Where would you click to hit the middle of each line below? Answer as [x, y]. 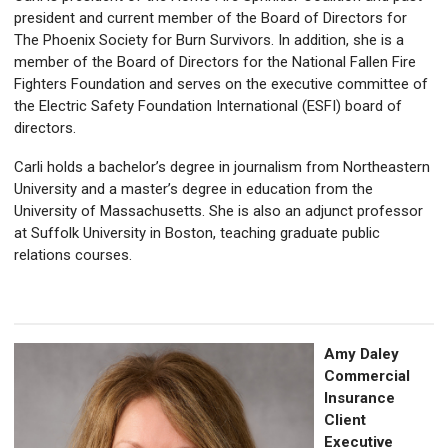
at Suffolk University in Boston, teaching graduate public [197, 233]
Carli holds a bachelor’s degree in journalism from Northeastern [222, 167]
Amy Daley [361, 354]
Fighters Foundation [79, 84]
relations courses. [75, 255]
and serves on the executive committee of [286, 84]
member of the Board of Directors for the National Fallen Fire [215, 62]
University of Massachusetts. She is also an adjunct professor [218, 211]
